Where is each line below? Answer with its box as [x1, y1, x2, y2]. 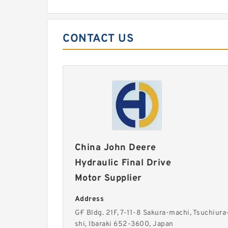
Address [74, 195, 104, 204]
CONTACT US [63, 32, 134, 46]
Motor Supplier [74, 173, 142, 184]
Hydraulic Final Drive [74, 157, 172, 169]
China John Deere [74, 142, 156, 154]
